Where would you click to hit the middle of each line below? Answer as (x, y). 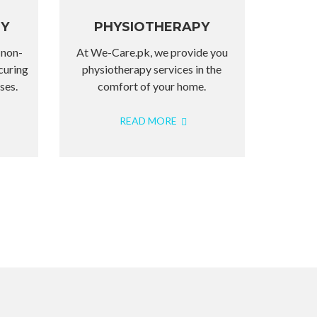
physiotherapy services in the (152, 69)
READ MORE (149, 121)
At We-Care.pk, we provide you (152, 52)
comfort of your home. (152, 86)
